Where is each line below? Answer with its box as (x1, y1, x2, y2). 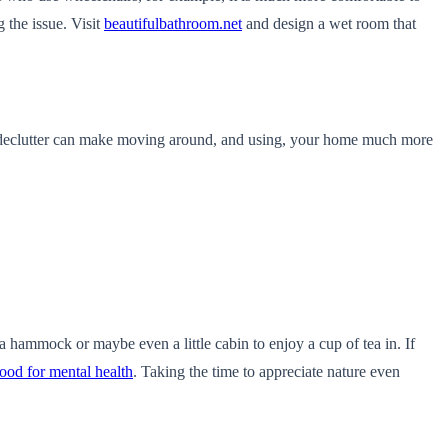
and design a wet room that (242, 14, 416, 32)
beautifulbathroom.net (104, 14, 242, 32)
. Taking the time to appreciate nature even (133, 362, 400, 380)
